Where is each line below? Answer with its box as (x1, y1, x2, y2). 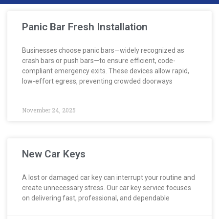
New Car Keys (22, 148, 86, 160)
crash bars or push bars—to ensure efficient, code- (22, 56, 175, 65)
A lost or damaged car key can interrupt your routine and (22, 173, 195, 181)
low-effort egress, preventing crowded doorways (22, 77, 173, 85)
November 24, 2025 (22, 106, 76, 114)
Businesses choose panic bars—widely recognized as (22, 46, 184, 54)
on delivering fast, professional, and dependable (22, 194, 170, 202)
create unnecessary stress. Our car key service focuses (22, 183, 191, 192)
